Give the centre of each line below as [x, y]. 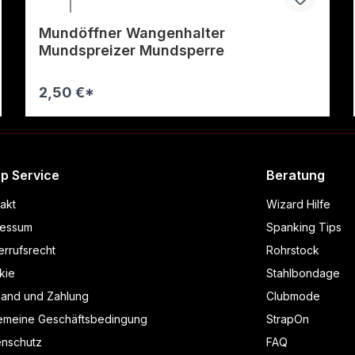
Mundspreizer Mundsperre [132, 51]
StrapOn [288, 319]
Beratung [296, 176]
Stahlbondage [303, 273]
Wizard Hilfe [298, 204]
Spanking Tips [304, 227]
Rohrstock [293, 250]
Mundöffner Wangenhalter [132, 33]
